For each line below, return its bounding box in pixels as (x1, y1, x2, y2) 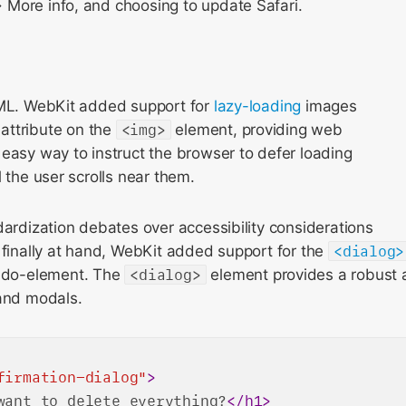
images (301, 97, 357, 115)
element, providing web (170, 121, 343, 139)
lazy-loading (213, 97, 302, 115)
